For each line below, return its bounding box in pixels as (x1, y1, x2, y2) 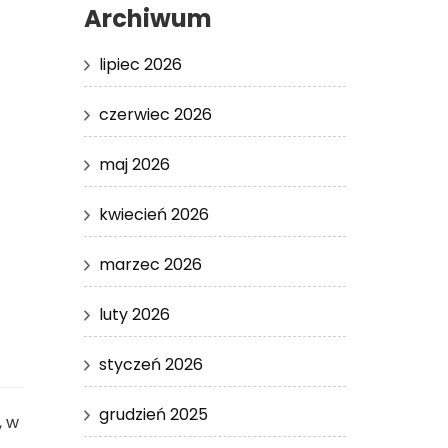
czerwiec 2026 (98, 102, 212, 126)
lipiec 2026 (98, 52, 182, 76)
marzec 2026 (98, 252, 202, 276)
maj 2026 (98, 152, 170, 176)
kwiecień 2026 (98, 202, 209, 226)
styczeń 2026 (98, 352, 203, 376)
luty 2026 (98, 302, 170, 326)
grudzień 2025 (98, 402, 208, 426)
